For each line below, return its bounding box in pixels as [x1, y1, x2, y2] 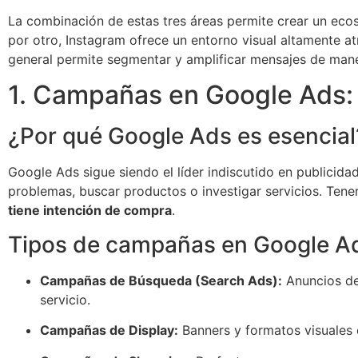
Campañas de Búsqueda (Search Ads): [40, 272, 282, 288]
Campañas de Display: [40, 322, 178, 339]
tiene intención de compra [8, 202, 172, 219]
